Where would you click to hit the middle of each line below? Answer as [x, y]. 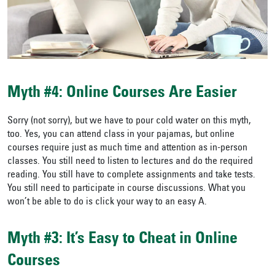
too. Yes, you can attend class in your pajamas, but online [121, 135]
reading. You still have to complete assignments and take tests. [131, 175]
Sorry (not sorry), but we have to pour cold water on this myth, [129, 121]
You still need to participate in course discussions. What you [126, 189]
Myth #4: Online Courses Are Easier [122, 94]
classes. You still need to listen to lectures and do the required [130, 162]
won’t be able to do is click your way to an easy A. [107, 202]
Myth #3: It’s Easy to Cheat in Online [122, 240]
